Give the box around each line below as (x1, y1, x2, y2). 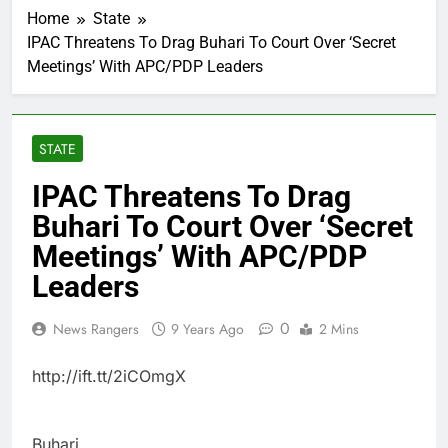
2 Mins (319, 319, 359, 340)
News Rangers (53, 319, 139, 340)
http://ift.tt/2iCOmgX (32, 366, 186, 387)
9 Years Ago (171, 319, 244, 340)
